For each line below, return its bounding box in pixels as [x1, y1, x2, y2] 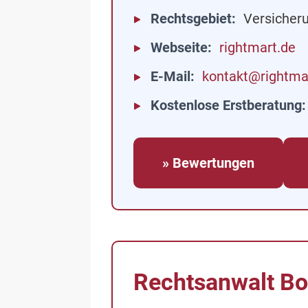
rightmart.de [219, 39, 296, 56]
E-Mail [151, 68, 190, 85]
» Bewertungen [162, 155, 254, 171]
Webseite [151, 39, 208, 56]
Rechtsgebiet [151, 10, 232, 27]
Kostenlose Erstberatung [151, 97, 302, 113]
